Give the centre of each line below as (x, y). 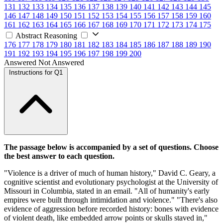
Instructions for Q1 (36, 72)
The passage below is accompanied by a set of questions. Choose (111, 147)
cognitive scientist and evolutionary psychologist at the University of (111, 182)
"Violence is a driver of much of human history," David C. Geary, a (110, 173)
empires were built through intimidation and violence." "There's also (111, 200)
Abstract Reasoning (46, 35)
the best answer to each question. (59, 156)
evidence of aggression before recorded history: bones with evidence (111, 209)
